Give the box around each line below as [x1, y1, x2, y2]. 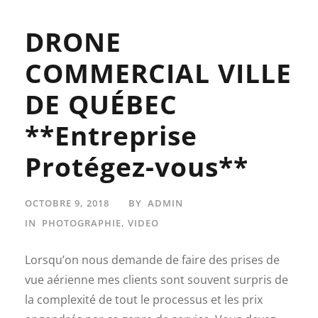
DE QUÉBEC [25, 85, 177, 122]
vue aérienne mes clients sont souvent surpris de [25, 271, 288, 287]
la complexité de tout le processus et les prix [25, 291, 263, 307]
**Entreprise [25, 116, 197, 153]
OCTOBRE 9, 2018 [25, 196, 109, 209]
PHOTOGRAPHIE [42, 216, 121, 229]
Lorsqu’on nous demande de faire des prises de [25, 251, 280, 268]
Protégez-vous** [25, 148, 248, 185]
